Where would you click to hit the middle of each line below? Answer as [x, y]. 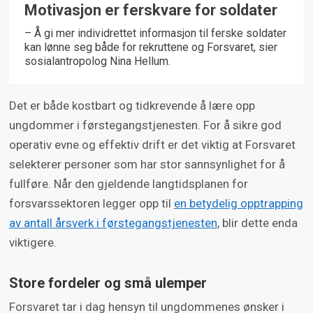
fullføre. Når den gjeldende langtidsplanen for [128, 183]
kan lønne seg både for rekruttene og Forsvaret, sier [151, 47]
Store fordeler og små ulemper [108, 283]
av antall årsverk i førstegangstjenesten [113, 223]
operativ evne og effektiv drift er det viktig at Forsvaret [152, 144]
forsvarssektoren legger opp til [91, 203]
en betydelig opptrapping [238, 203]
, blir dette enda [257, 223]
